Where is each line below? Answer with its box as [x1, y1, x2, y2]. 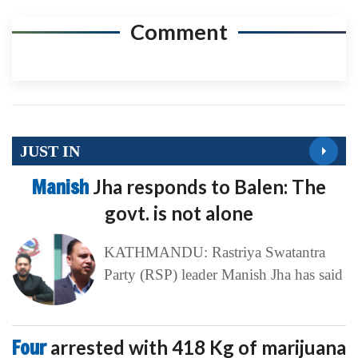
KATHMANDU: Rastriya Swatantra [103, 244, 325, 261]
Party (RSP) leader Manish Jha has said [103, 266, 343, 284]
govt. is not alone [105, 201, 253, 225]
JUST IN [20, 141, 80, 160]
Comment [130, 18, 228, 46]
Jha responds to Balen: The [93, 175, 326, 199]
